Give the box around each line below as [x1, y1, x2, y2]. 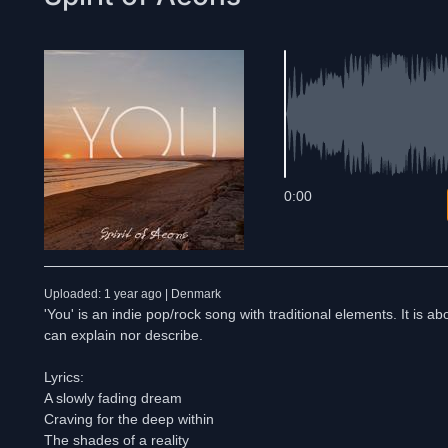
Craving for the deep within [44, 411, 214, 427]
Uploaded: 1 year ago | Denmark [44, 287, 221, 301]
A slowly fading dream [44, 390, 182, 406]
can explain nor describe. [44, 327, 203, 343]
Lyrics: [44, 369, 84, 385]
